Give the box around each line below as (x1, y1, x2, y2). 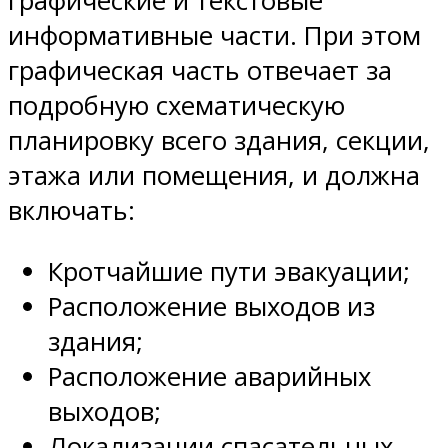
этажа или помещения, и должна (8, 158, 420, 194)
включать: (8, 193, 135, 229)
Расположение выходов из (48, 288, 375, 324)
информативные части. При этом (8, 18, 421, 54)
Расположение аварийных (48, 358, 371, 394)
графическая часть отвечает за (8, 53, 392, 89)
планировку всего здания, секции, (8, 123, 430, 159)
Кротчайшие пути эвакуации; (48, 253, 410, 289)
